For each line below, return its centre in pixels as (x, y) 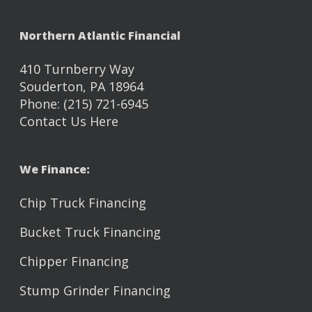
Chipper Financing (74, 261)
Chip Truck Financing (83, 203)
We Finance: (55, 169)
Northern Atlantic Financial (100, 36)
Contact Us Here (69, 121)
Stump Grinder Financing (95, 290)
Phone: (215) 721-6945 (84, 104)
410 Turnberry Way (77, 69)
